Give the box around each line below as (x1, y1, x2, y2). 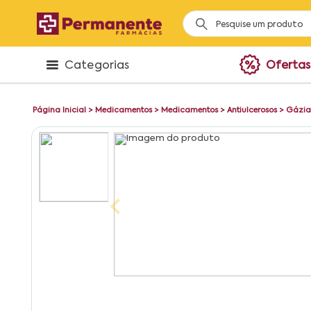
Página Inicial (33, 106, 86, 115)
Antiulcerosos (227, 106, 277, 115)
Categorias (65, 60, 130, 72)
